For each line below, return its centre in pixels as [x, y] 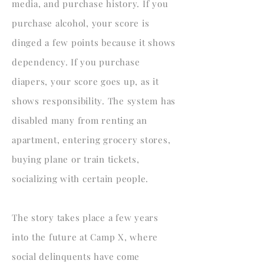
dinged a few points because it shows [94, 42]
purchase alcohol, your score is [81, 23]
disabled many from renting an [80, 120]
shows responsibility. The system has [94, 101]
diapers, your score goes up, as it [85, 81]
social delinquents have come [76, 256]
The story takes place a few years [85, 217]
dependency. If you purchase [76, 62]
